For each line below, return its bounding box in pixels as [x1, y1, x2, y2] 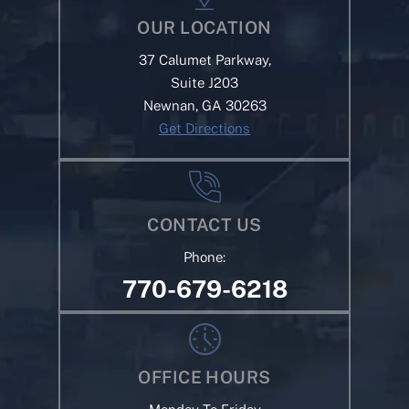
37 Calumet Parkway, [138, 52, 271, 68]
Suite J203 [171, 75, 238, 91]
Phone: [184, 249, 225, 266]
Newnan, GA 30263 [142, 98, 267, 114]
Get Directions [159, 121, 250, 137]
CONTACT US [147, 215, 262, 236]
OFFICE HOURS [138, 367, 271, 388]
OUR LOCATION [137, 17, 272, 38]
